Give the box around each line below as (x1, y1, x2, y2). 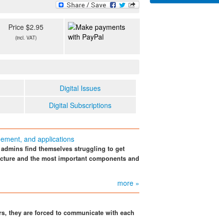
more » (117, 177, 139, 188)
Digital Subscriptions (49, 100, 112, 110)
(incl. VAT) (15, 34, 37, 42)
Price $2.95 (8, 22, 44, 32)
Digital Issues (60, 83, 101, 93)
